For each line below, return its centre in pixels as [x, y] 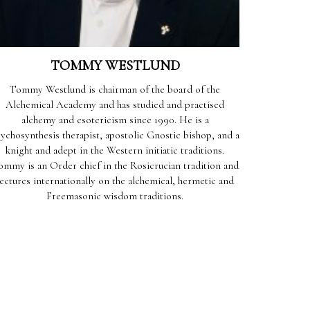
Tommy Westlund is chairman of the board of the [115, 90]
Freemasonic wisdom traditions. [115, 196]
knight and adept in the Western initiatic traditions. [115, 151]
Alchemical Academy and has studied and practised [115, 105]
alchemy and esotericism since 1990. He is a [115, 120]
